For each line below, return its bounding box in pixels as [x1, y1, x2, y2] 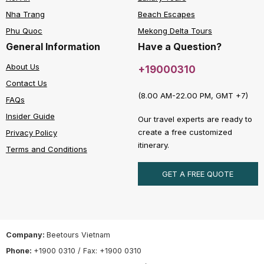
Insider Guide [5, 111, 55, 121]
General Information [5, 40, 100, 52]
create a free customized [137, 127, 232, 137]
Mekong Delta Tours [137, 25, 212, 35]
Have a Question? [137, 40, 222, 52]
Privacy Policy [5, 127, 57, 137]
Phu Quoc [5, 25, 42, 35]
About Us [5, 61, 39, 71]
